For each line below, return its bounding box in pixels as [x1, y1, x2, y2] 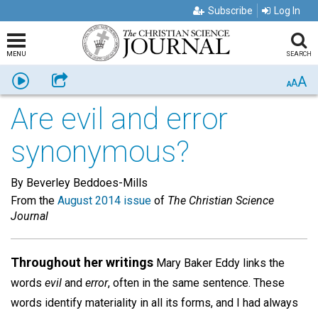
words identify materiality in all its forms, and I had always [11, 296, 298, 309]
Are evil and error [11, 102, 228, 136]
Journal [11, 209, 48, 223]
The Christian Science [168, 194, 274, 207]
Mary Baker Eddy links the [153, 256, 285, 270]
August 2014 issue [57, 194, 151, 207]
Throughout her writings [11, 255, 153, 270]
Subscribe [208, 5, 253, 16]
